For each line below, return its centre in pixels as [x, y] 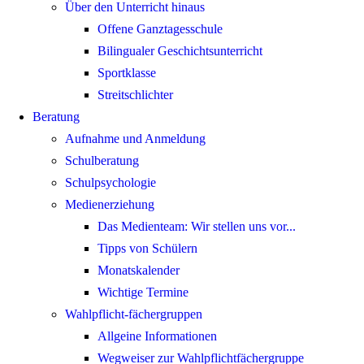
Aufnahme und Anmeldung [135, 139]
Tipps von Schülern [147, 249]
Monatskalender [139, 271]
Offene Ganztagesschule [160, 29]
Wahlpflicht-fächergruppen [134, 314]
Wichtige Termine [143, 292]
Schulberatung [102, 161]
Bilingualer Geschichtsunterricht [180, 51]
